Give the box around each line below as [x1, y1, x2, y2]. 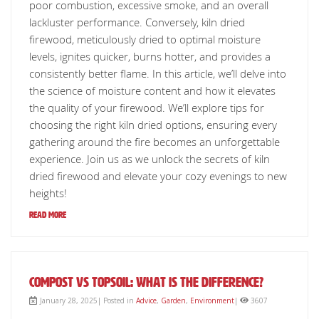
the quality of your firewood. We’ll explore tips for [29, 100, 264, 115]
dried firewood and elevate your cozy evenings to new [29, 169, 287, 183]
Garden [161, 296, 186, 305]
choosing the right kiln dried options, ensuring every [29, 117, 277, 132]
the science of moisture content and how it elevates [29, 83, 276, 98]
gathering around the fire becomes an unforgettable [29, 135, 280, 149]
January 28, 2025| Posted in [38, 296, 136, 305]
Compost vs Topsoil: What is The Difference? [29, 274, 263, 290]
